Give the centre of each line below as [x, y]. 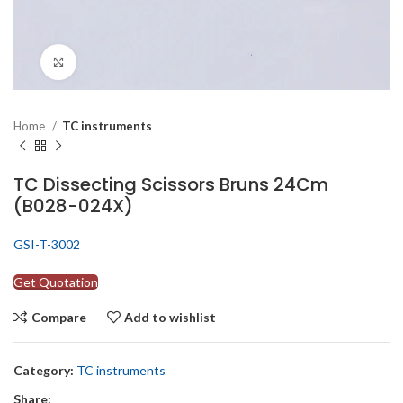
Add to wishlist [170, 317]
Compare [58, 317]
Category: [44, 370]
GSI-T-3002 [47, 244]
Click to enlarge [121, 62]
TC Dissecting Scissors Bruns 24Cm [171, 184]
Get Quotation [56, 282]
